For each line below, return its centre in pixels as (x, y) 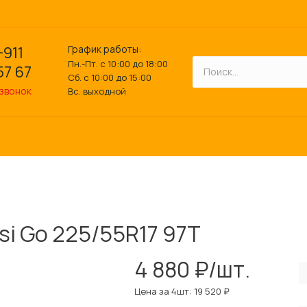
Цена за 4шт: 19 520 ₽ (182, 291)
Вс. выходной (97, 91)
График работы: (105, 49)
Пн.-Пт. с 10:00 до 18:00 (118, 63)
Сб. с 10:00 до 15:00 (110, 77)
